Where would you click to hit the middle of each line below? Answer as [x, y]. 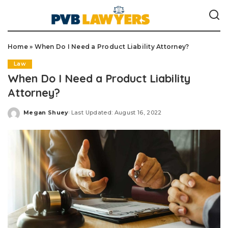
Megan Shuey [46, 112]
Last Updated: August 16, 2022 [116, 112]
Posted [35, 116]
